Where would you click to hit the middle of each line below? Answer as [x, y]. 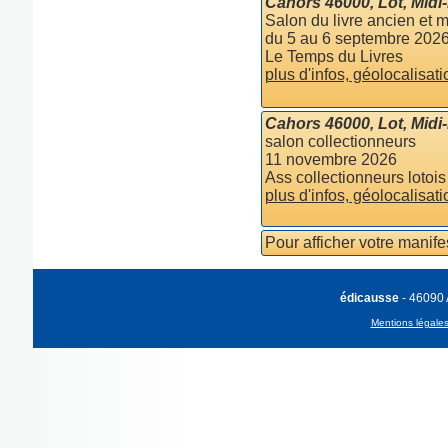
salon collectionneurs [340, 141]
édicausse [369, 298]
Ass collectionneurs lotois [355, 177]
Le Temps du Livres [333, 56]
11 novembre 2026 [330, 159]
